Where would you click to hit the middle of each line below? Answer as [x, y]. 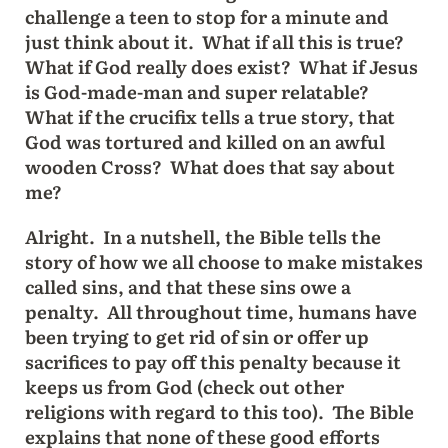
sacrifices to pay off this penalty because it [212, 361]
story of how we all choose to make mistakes [223, 261]
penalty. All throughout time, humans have [220, 311]
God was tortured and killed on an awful [204, 141]
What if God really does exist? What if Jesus [221, 66]
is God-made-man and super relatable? [198, 91]
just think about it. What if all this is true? [216, 41]
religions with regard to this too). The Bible [219, 411]
